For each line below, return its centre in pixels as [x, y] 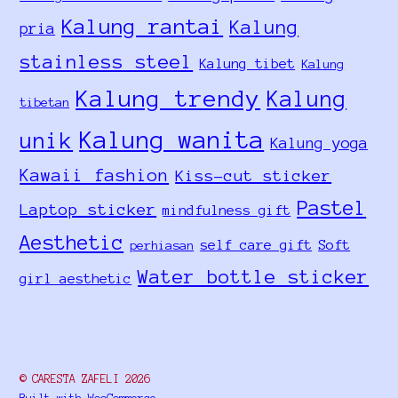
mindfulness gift [227, 210]
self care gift [256, 244]
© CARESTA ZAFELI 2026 [85, 379]
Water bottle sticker [254, 276]
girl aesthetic [76, 278]
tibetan [45, 102]
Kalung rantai [143, 26]
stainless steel [107, 61]
